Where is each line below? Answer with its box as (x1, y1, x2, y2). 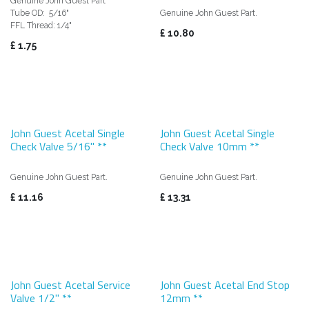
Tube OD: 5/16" (10, 8, 69, 18)
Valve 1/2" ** (10, 289, 72, 306)
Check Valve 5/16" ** (10, 137, 107, 154)
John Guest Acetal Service (10, 276, 130, 293)
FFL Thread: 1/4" (10, 20, 72, 30)
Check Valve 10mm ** (159, 137, 259, 154)
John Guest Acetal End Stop (159, 276, 290, 293)
